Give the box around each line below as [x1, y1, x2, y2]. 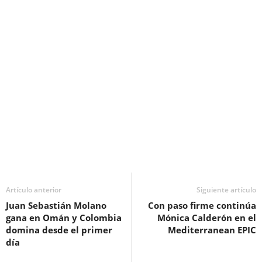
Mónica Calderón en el [157, 211, 256, 223]
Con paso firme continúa [148, 199, 256, 211]
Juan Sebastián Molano [6, 199, 106, 211]
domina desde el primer [6, 223, 112, 236]
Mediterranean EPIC [168, 223, 256, 236]
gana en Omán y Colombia [6, 211, 122, 223]
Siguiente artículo [196, 184, 256, 195]
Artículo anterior [6, 184, 61, 195]
